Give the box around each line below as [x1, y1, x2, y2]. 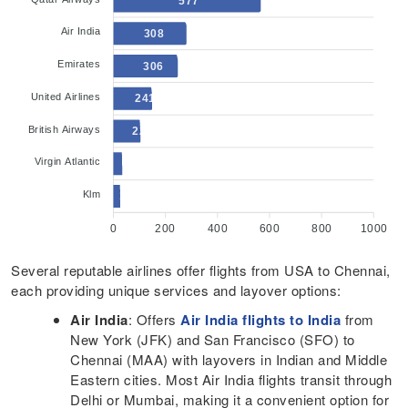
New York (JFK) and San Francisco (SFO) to [70, 329, 355, 349]
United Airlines [30, 90, 100, 102]
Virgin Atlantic [34, 156, 100, 168]
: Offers [127, 309, 181, 329]
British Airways [27, 123, 100, 135]
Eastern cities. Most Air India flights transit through [70, 369, 393, 389]
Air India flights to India [180, 309, 342, 330]
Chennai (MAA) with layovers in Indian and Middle [70, 349, 388, 369]
